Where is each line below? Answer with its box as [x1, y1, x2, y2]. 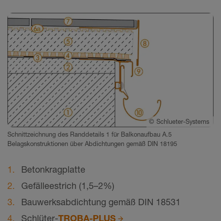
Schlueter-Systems [156, 117, 211, 125]
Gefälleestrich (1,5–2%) [21, 180, 114, 191]
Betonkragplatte [21, 164, 85, 175]
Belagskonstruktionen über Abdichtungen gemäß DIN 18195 [7, 140, 177, 147]
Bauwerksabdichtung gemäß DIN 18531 [21, 196, 181, 207]
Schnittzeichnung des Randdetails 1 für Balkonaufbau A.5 [7, 131, 172, 138]
